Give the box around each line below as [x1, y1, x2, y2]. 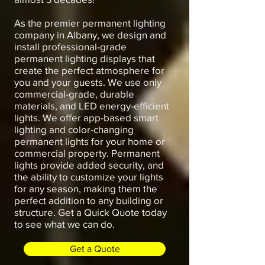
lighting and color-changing [14, 124, 134, 135]
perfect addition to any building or [14, 195, 163, 206]
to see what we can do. [14, 218, 115, 230]
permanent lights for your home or [14, 135, 165, 147]
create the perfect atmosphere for [14, 64, 164, 76]
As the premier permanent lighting [14, 17, 166, 28]
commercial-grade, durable [14, 88, 134, 99]
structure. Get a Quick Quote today [14, 206, 167, 218]
